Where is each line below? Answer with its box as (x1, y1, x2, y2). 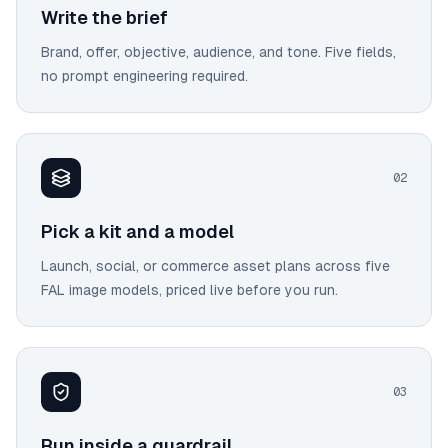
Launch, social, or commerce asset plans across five (41, 258, 390, 274)
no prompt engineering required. (41, 68, 248, 84)
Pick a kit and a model (41, 221, 234, 242)
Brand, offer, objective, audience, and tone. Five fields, (41, 44, 396, 60)
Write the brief (41, 7, 168, 28)
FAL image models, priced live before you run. (41, 282, 338, 298)
